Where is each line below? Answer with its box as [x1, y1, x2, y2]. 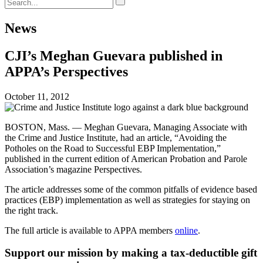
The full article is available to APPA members [5, 225, 175, 235]
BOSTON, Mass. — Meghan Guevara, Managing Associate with [5, 122, 247, 132]
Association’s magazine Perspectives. [5, 164, 142, 174]
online [175, 225, 198, 235]
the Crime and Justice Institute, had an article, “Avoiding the [5, 132, 227, 143]
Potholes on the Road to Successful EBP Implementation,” [5, 143, 221, 153]
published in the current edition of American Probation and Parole [5, 153, 247, 164]
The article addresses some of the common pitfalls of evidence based [5, 184, 257, 194]
